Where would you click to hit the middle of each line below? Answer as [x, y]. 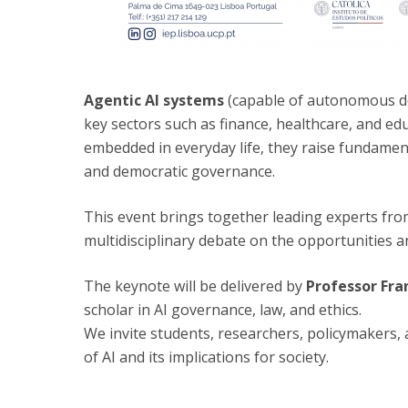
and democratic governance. [179, 171]
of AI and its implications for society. [206, 357]
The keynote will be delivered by [195, 286]
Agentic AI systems [154, 100]
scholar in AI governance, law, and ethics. [223, 310]
